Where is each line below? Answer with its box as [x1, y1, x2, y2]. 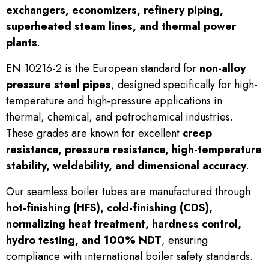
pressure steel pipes [6, 77, 111, 92]
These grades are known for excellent [6, 125, 183, 141]
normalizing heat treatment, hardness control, [6, 216, 241, 232]
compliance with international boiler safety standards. [6, 249, 253, 264]
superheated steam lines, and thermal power [6, 19, 236, 34]
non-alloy [199, 61, 246, 76]
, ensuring [162, 232, 208, 248]
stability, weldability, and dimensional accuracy [6, 158, 246, 174]
